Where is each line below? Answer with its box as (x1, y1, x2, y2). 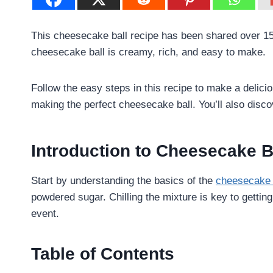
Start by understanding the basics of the (31, 174, 216, 186)
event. (31, 207, 59, 219)
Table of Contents (31, 244, 174, 263)
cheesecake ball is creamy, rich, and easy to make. (31, 46, 266, 58)
